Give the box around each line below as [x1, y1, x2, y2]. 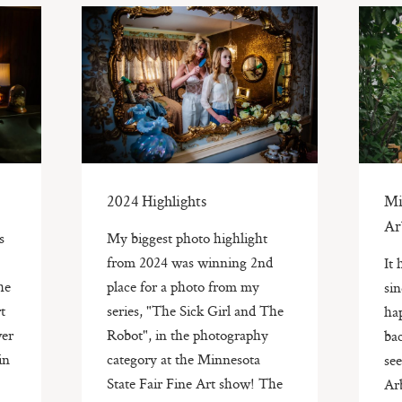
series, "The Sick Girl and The [107, 300, 284, 320]
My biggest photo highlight [107, 227, 268, 248]
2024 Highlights [107, 189, 207, 211]
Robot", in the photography [107, 324, 269, 345]
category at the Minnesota [107, 348, 261, 369]
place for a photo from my [107, 275, 260, 296]
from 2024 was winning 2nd [107, 251, 274, 272]
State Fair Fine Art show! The [107, 372, 284, 393]
